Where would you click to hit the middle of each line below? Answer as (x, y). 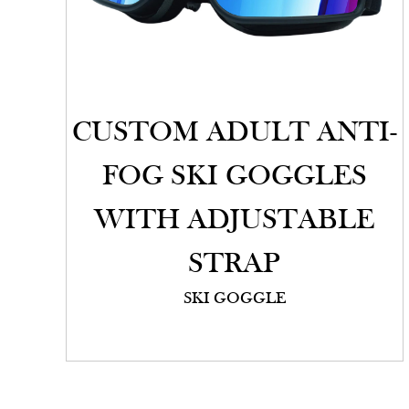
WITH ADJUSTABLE (235, 221)
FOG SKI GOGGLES (234, 178)
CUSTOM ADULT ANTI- (234, 134)
